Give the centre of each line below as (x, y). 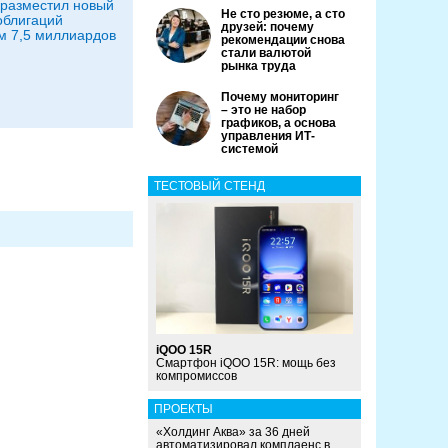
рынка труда (258, 66)
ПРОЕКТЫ (183, 409)
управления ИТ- (268, 136)
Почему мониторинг (280, 97)
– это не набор (263, 110)
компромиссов (196, 376)
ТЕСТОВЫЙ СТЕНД (209, 186)
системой (249, 149)
